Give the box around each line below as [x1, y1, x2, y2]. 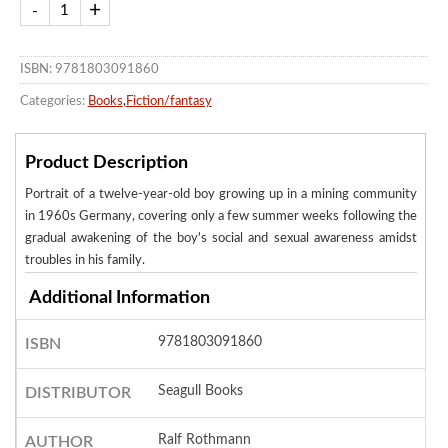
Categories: [19, 94, 85, 108]
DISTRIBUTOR [24, 385, 131, 402]
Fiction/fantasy [125, 94, 212, 108]
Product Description [24, 154, 188, 173]
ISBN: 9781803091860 [19, 62, 159, 76]
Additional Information [28, 289, 210, 308]
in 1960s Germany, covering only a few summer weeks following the [24, 210, 417, 224]
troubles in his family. [24, 254, 145, 268]
